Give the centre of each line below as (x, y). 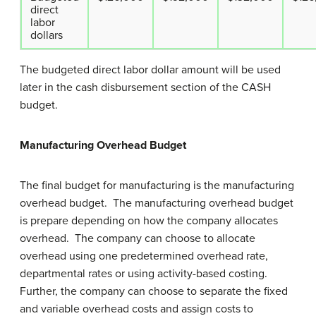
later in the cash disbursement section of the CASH (145, 87)
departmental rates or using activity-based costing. (145, 274)
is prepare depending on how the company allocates (149, 221)
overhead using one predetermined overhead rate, (144, 256)
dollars (47, 35)
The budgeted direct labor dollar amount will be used (150, 70)
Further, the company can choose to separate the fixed (154, 291)
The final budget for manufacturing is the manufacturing (157, 186)
